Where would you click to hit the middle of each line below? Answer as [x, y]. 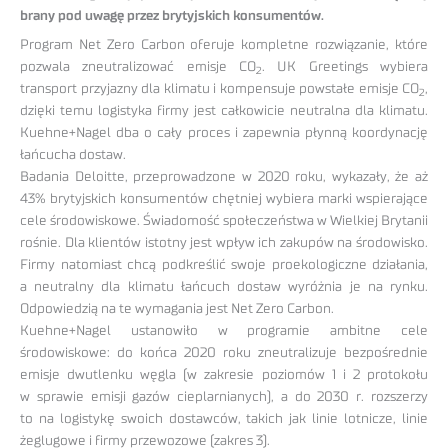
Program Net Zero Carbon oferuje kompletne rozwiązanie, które [224, 45]
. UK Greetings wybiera [345, 67]
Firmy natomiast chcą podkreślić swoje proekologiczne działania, [224, 265]
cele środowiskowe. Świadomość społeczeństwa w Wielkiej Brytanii [224, 221]
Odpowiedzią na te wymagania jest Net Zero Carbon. [177, 309]
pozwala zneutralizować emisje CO [138, 67]
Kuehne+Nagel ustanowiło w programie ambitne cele [224, 331]
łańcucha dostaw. [73, 155]
